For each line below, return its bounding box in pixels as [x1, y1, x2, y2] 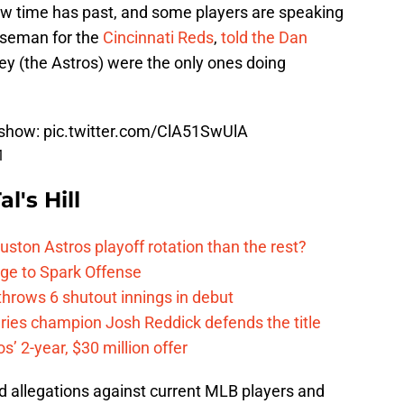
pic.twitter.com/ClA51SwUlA [43, 122, 248, 142]
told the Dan [221, 28, 308, 48]
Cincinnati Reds [103, 28, 214, 48]
